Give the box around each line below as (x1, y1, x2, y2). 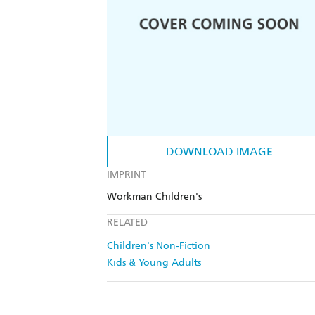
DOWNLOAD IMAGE (166, 145, 273, 159)
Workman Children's (107, 191, 202, 203)
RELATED (107, 217, 148, 229)
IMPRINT (107, 169, 146, 181)
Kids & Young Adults (107, 257, 201, 269)
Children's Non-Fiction (107, 240, 210, 252)
